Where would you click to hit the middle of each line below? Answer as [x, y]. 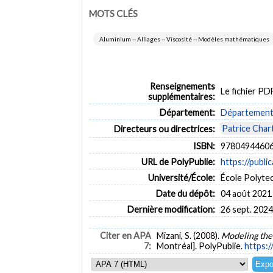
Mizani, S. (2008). [189, 236]
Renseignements [182, 86]
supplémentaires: [181, 96]
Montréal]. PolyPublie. [200, 246]
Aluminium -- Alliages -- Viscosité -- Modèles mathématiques [185, 39]
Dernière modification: [171, 209]
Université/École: [181, 177]
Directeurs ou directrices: [164, 129]
